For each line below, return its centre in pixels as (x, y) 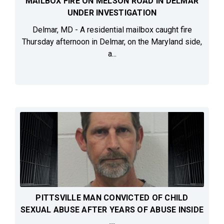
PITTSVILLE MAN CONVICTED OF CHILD (112, 198)
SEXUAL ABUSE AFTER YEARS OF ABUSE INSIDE (112, 210)
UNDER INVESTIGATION (112, 13)
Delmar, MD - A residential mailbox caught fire (112, 30)
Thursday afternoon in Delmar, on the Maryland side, (112, 42)
